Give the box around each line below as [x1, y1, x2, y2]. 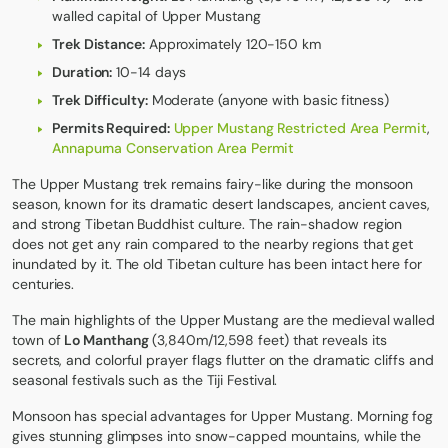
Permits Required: [52, 118, 170, 137]
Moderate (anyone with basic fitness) [147, 90, 389, 109]
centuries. [12, 274, 75, 293]
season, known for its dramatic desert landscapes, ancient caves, [12, 194, 430, 213]
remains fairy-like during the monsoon [167, 174, 414, 193]
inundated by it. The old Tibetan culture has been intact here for [12, 254, 422, 273]
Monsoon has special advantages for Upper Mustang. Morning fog [12, 406, 434, 425]
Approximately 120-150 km [144, 34, 325, 53]
